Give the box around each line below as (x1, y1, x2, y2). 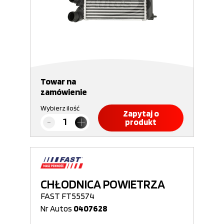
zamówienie (40, 86, 87, 97)
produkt (125, 117, 156, 127)
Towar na (40, 76, 76, 86)
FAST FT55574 (40, 190, 94, 201)
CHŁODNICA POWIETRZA (40, 176, 165, 191)
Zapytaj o (122, 108, 159, 118)
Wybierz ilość (40, 104, 79, 112)
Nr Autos (40, 203, 73, 213)
